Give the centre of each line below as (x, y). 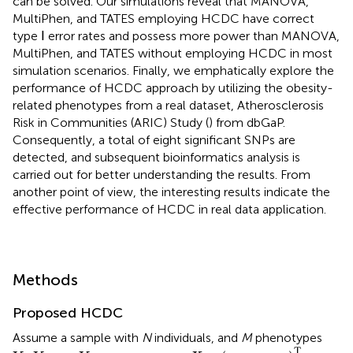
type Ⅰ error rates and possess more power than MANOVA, (176, 35)
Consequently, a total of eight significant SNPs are (154, 139)
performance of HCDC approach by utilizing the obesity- (173, 87)
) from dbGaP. (247, 122)
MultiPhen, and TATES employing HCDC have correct (163, 18)
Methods (45, 279)
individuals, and (196, 337)
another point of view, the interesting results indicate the (171, 191)
